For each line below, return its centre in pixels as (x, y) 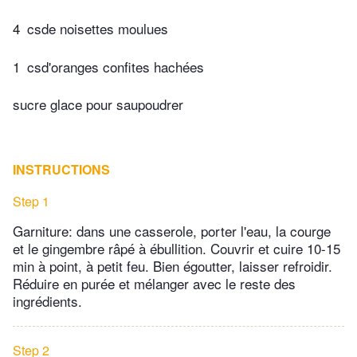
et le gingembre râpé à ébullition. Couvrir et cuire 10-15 (177, 249)
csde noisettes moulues (98, 29)
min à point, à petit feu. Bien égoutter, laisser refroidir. (173, 266)
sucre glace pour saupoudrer (98, 104)
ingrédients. (47, 301)
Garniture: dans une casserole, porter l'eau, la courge (172, 231)
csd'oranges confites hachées (116, 66)
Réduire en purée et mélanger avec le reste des (154, 284)
